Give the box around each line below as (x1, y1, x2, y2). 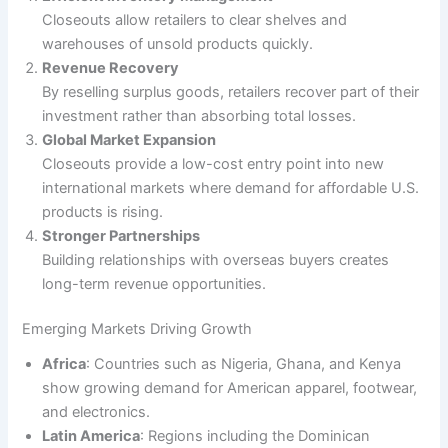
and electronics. (42, 402, 151, 421)
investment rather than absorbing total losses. (42, 106, 357, 125)
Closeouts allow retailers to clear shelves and (42, 10, 348, 29)
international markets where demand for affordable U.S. (42, 178, 420, 197)
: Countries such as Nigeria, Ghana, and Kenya (86, 354, 402, 373)
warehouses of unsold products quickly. (42, 34, 314, 53)
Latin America (42, 426, 141, 445)
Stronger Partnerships (42, 226, 201, 245)
